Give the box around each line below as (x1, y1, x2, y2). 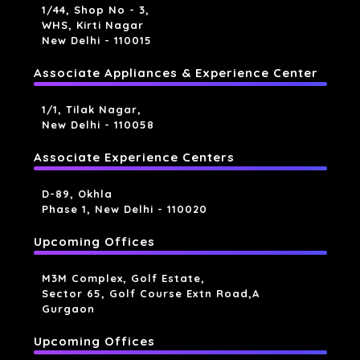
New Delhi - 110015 (41, 33, 152, 47)
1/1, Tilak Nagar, (41, 102, 141, 116)
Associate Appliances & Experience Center (33, 64, 318, 80)
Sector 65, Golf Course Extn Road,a (41, 286, 260, 300)
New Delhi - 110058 (41, 117, 154, 131)
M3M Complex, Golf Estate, (41, 271, 205, 284)
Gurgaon (41, 301, 95, 315)
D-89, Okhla (41, 186, 112, 200)
